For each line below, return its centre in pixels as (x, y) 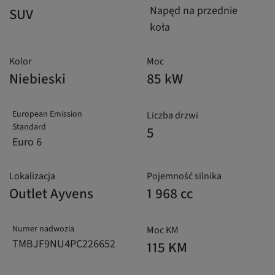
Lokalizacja (32, 176)
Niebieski (37, 79)
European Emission (47, 114)
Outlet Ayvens (51, 194)
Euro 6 (27, 142)
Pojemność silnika (184, 176)
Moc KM (163, 230)
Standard (29, 127)
